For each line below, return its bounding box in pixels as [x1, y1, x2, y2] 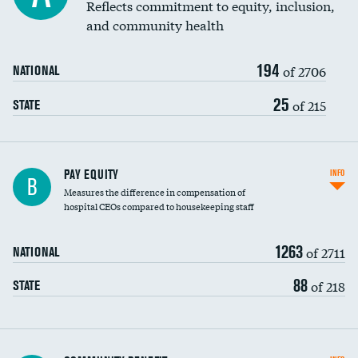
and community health [86, 15, 224, 34]
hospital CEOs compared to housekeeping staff [64, 199, 254, 213]
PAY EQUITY [64, 166, 118, 182]
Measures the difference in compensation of [64, 185, 245, 199]
